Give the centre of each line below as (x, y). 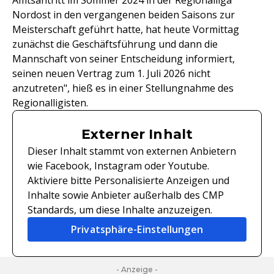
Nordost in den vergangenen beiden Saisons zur (124, 15)
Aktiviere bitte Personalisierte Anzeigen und (128, 181)
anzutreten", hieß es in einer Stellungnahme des (123, 88)
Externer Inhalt (137, 135)
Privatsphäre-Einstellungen (137, 230)
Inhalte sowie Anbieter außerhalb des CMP (126, 195)
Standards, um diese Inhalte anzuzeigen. (120, 210)
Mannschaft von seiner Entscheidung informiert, (124, 59)
